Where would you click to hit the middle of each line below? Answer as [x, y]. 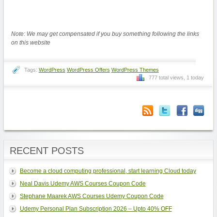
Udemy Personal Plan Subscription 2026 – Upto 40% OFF [96, 209]
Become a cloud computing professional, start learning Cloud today [108, 171]
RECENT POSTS [46, 151]
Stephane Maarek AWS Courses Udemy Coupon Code [92, 196]
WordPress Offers [88, 70]
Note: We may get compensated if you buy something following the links [105, 34]
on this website [31, 43]
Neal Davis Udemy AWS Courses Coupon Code [83, 184]
